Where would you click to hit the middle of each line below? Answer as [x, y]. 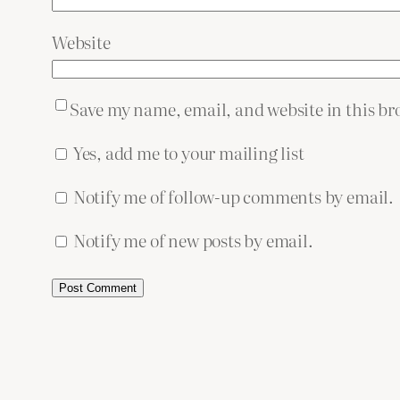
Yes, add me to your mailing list [187, 152]
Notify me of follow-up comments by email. [233, 196]
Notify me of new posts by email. [193, 240]
